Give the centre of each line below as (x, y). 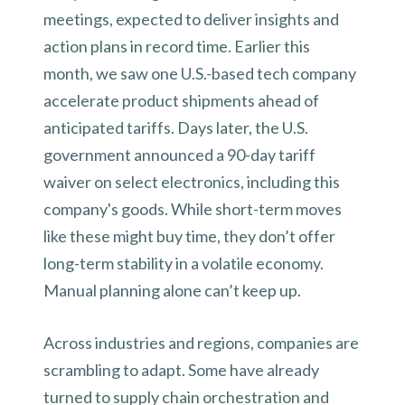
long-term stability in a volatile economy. (184, 263)
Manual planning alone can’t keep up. (174, 290)
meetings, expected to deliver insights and (191, 19)
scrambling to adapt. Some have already (181, 370)
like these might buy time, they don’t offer (189, 236)
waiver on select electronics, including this (192, 182)
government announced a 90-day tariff (179, 155)
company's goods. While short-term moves (193, 209)
